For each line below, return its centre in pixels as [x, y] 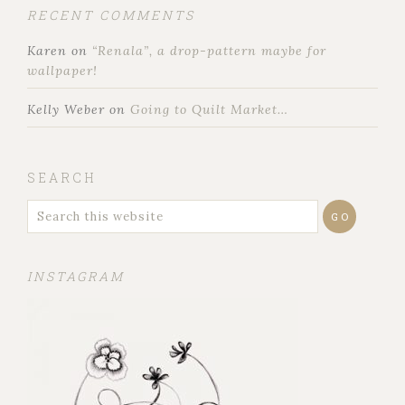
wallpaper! [62, 70]
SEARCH [62, 177]
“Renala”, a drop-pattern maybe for [209, 50]
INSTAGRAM [76, 276]
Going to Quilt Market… [209, 109]
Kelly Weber [66, 109]
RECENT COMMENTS [111, 14]
